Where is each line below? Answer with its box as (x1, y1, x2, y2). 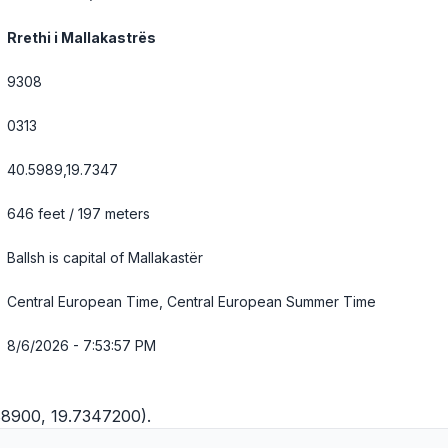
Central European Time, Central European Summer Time (7, 293, 376, 310)
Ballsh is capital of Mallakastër (7, 249, 203, 266)
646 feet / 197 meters (7, 205, 150, 222)
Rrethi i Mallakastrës (7, 29, 156, 46)
